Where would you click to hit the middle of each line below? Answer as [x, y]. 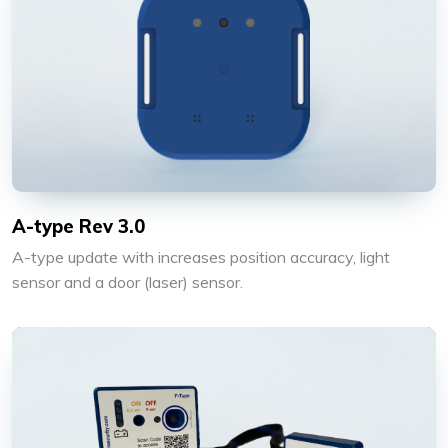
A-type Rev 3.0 [78, 226]
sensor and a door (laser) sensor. [127, 281]
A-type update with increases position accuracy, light [201, 256]
